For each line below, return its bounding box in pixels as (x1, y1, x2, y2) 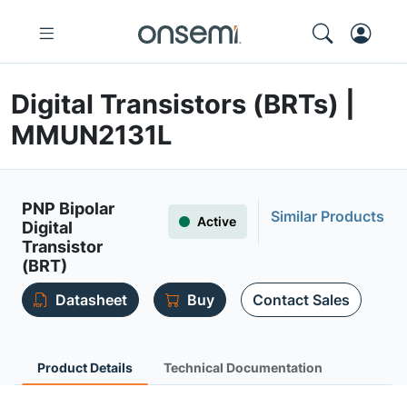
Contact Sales (253, 291, 350, 309)
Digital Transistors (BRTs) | (11, 88, 355, 120)
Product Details (37, 360, 133, 375)
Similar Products (271, 207, 384, 225)
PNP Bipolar (22, 199, 114, 218)
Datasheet (55, 291, 127, 309)
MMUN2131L (11, 119, 172, 151)
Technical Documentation (164, 360, 323, 375)
